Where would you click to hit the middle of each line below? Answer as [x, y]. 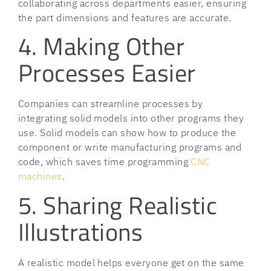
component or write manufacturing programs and [130, 147]
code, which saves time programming [105, 162]
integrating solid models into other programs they [131, 118]
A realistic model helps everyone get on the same [131, 262]
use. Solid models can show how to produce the [127, 133]
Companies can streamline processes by [111, 104]
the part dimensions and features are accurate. [125, 17]
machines [40, 176]
